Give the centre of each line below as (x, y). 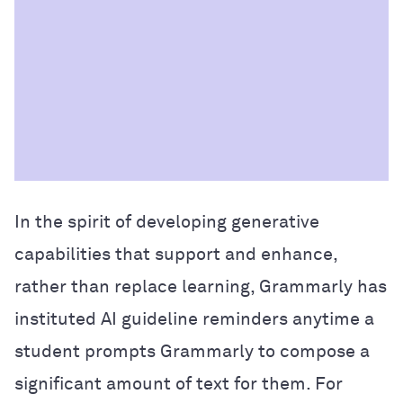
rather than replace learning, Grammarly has (201, 287)
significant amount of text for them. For (179, 384)
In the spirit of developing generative (167, 222)
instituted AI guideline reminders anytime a (194, 319)
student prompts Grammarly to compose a (192, 351)
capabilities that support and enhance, (176, 254)
